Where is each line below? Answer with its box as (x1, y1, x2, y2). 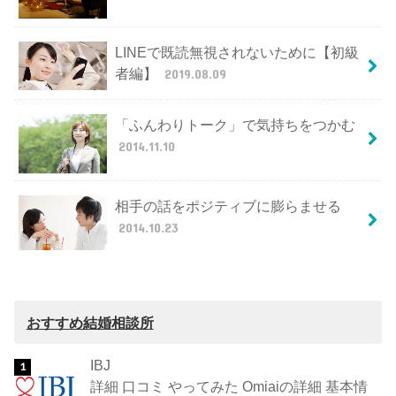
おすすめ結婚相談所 (26, 314, 154, 331)
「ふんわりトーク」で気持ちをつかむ (114, 117, 355, 133)
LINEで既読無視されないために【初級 (114, 44, 359, 61)
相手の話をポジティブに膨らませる (114, 198, 341, 215)
